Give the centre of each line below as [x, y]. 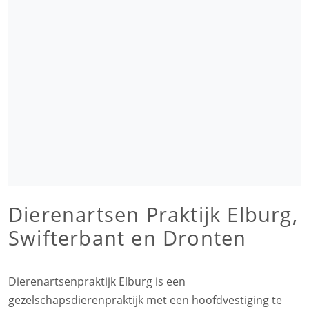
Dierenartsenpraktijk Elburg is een [97, 281]
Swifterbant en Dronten [128, 238]
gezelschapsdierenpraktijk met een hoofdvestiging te [145, 300]
